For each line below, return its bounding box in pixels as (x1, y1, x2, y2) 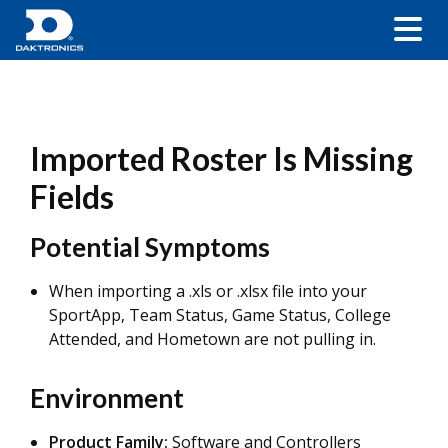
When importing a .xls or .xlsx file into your (49, 280, 367, 302)
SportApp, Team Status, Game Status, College (49, 304, 391, 326)
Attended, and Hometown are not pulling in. (49, 328, 376, 350)
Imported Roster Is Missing (30, 139, 413, 178)
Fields (30, 177, 114, 216)
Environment (30, 382, 184, 414)
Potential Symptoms (30, 231, 270, 263)
